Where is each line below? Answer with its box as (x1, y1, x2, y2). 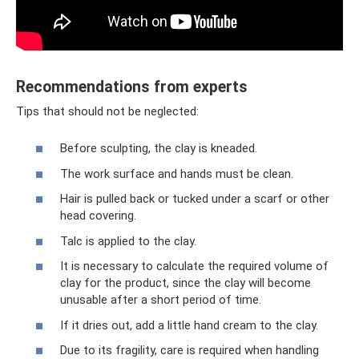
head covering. (60, 208, 136, 223)
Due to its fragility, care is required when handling (60, 343, 319, 357)
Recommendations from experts (16, 77, 248, 96)
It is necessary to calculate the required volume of (60, 259, 329, 273)
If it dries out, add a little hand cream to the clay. (60, 317, 318, 333)
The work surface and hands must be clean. (60, 166, 293, 181)
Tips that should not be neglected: (16, 103, 199, 119)
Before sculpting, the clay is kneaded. (60, 141, 257, 155)
